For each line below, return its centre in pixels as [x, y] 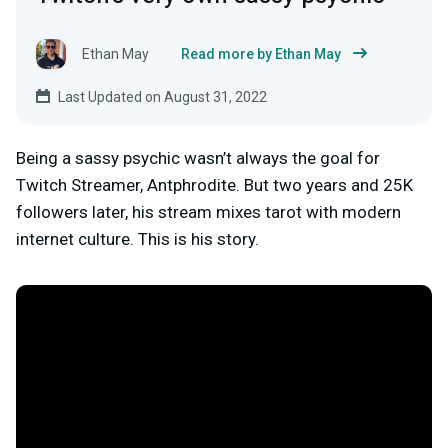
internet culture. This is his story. [137, 238]
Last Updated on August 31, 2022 [162, 96]
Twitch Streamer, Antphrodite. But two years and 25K [214, 184]
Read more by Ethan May [261, 53]
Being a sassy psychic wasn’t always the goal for [198, 157]
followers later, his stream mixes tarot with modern [208, 211]
